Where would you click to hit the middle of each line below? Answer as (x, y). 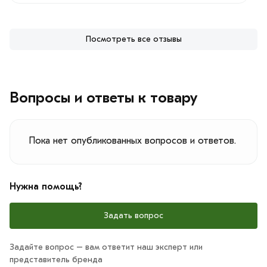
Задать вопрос (133, 216)
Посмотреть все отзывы (133, 39)
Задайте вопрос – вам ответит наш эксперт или (106, 247)
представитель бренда (56, 260)
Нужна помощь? (46, 187)
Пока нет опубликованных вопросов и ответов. (132, 141)
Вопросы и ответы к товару (104, 98)
